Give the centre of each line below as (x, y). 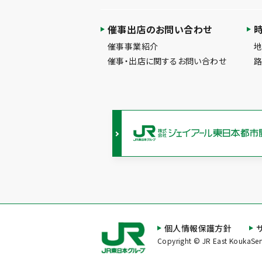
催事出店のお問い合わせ (160, 29)
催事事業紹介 (133, 46)
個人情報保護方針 (198, 228)
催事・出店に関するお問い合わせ (167, 61)
